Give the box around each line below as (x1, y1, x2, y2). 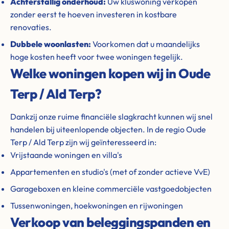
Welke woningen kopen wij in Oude (10, 65, 210, 82)
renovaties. (10, 22, 52, 32)
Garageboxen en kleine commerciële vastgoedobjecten (10, 184, 212, 194)
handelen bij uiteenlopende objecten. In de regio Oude (10, 124, 206, 134)
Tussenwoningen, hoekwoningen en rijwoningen (10, 200, 183, 211)
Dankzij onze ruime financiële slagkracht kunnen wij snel (10, 111, 213, 122)
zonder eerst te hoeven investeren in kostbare (10, 9, 177, 19)
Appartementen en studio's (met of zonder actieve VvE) (10, 167, 210, 177)
